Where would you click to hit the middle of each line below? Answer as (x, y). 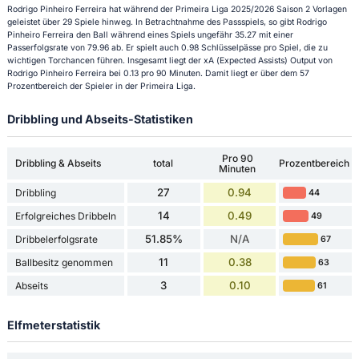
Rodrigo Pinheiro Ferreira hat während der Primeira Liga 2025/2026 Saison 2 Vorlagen (177, 10)
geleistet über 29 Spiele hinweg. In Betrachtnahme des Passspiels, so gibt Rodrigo (167, 22)
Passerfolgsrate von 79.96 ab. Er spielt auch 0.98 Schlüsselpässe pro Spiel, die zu (167, 48)
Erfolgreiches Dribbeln (65, 216)
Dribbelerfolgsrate (56, 239)
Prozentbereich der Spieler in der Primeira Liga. (101, 87)
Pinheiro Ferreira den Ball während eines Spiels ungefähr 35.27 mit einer (150, 35)
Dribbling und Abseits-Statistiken (100, 119)
